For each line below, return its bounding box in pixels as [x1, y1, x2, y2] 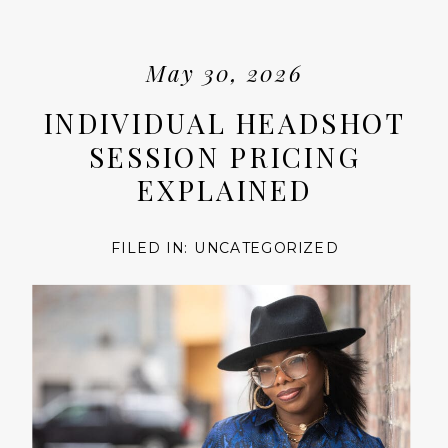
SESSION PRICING [88, 136, 361, 175]
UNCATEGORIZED [194, 238, 339, 257]
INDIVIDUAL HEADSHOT [44, 103, 406, 142]
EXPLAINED [137, 170, 313, 209]
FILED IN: [111, 238, 195, 257]
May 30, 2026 [146, 57, 303, 87]
